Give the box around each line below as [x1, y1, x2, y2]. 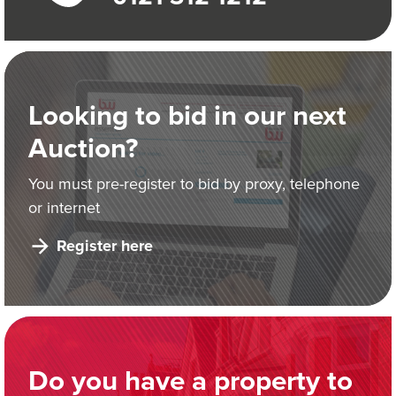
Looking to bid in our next [28, 94, 346, 135]
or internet [28, 195, 100, 218]
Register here [57, 233, 153, 257]
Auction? [28, 126, 138, 168]
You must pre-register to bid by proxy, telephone [28, 171, 360, 194]
